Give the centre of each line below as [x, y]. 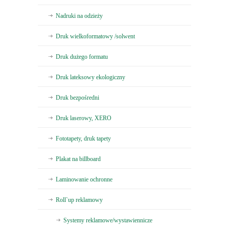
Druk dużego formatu [82, 57]
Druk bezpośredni [77, 98]
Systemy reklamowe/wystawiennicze [108, 221]
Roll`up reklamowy [79, 200]
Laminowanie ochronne [84, 180]
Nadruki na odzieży [79, 16]
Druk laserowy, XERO [84, 118]
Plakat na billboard [78, 159]
